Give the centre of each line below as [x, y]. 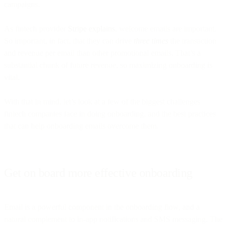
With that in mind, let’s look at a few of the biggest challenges [102, 101]
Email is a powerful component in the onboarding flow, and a [102, 207]
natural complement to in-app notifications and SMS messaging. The [113, 219]
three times [151, 41]
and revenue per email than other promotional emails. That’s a [102, 53]
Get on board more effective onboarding [98, 173]
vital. [12, 77]
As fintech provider [36, 28]
